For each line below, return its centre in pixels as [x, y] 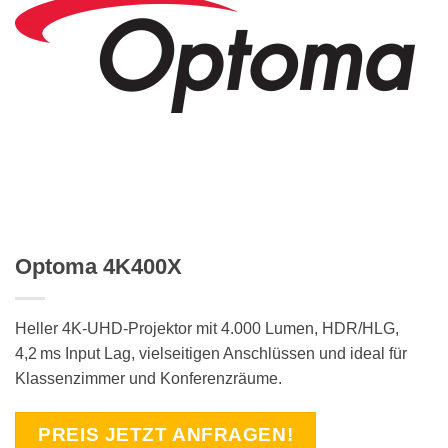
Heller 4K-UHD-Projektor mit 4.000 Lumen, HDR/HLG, [207, 328]
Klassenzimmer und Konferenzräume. [148, 378]
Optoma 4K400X [98, 266]
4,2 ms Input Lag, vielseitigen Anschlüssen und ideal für [211, 353]
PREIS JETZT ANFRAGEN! [166, 434]
